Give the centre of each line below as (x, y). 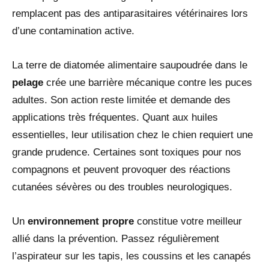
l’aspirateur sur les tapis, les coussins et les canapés (131, 256)
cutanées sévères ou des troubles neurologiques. (122, 187)
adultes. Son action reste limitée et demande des (121, 100)
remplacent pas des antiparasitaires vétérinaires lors (130, 14)
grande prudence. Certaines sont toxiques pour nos (127, 153)
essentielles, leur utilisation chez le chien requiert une (132, 135)
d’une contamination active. (73, 31)
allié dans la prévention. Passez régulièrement (116, 239)
